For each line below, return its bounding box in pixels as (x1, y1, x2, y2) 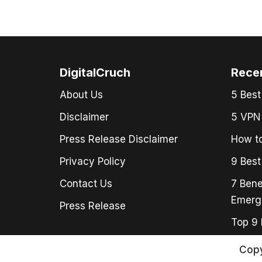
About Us (60, 89, 103, 101)
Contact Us (60, 178, 112, 189)
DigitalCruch (60, 65, 130, 80)
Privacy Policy (60, 156, 126, 167)
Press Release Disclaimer (60, 133, 178, 145)
